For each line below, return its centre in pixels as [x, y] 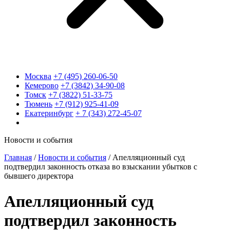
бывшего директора [39, 176]
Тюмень [39, 104]
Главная [18, 158]
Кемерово [42, 86]
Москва [38, 76]
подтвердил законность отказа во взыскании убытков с [101, 167]
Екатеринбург [49, 113]
